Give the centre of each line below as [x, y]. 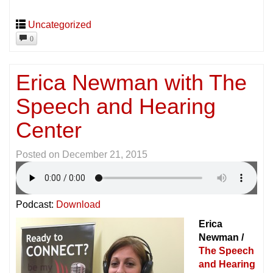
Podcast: [36, 205]
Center [49, 130]
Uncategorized [60, 24]
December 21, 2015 [105, 155]
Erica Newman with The [131, 83]
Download [78, 205]
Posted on [39, 155]
